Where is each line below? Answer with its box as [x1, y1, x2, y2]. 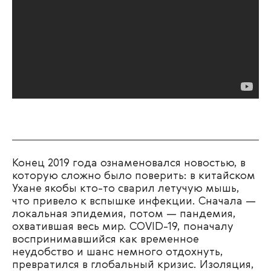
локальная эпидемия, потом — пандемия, [12, 208, 236, 220]
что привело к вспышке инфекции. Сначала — [12, 195, 256, 207]
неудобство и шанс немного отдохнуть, [12, 246, 223, 258]
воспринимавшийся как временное [12, 233, 199, 245]
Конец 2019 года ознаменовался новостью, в [12, 157, 246, 169]
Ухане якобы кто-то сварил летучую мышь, [12, 183, 240, 194]
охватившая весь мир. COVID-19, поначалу [12, 221, 233, 232]
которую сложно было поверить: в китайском [12, 170, 255, 181]
